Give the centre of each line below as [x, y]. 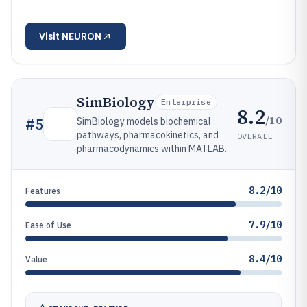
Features [43, 191]
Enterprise [186, 102]
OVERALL [255, 136]
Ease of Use [48, 225]
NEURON [82, 36]
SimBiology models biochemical [144, 121]
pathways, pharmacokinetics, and [148, 135]
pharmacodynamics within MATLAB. [152, 149]
